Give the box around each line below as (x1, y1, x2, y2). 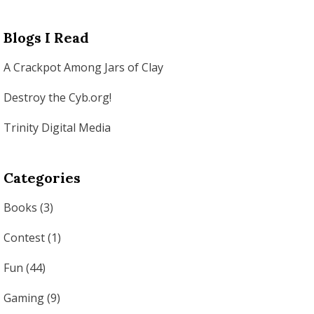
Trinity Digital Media (3, 119, 111, 135)
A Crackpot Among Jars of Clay (3, 59, 163, 75)
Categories (3, 168, 81, 186)
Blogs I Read (3, 28, 89, 46)
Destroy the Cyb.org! (3, 89, 111, 105)
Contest (3, 229, 45, 245)
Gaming (3, 289, 44, 306)
